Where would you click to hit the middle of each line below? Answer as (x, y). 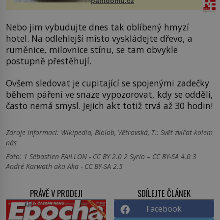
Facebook (164, 209)
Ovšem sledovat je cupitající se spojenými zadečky (108, 83)
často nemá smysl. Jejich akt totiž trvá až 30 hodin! (109, 106)
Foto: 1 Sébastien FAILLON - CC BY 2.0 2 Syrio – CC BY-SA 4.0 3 (101, 157)
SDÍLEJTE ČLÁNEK (164, 193)
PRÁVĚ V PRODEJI (56, 193)
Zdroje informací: (32, 133)
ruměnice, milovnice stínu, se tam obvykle (92, 49)
